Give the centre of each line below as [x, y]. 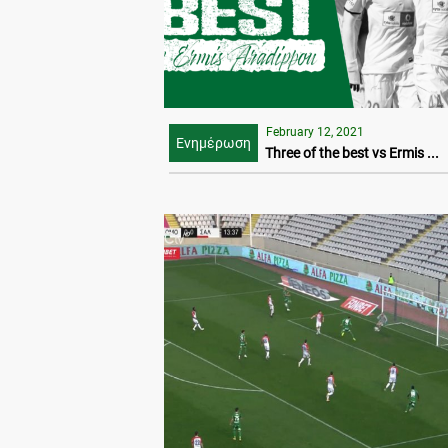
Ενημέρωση [213, 143]
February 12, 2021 [315, 132]
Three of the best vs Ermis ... [352, 153]
